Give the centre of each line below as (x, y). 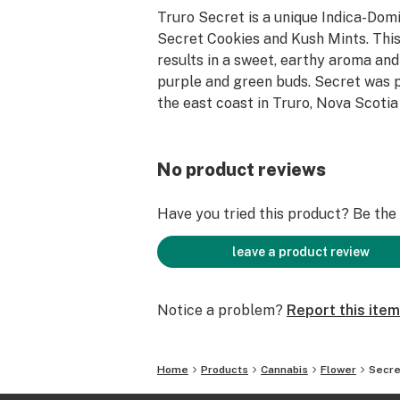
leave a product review (301, 252)
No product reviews (242, 170)
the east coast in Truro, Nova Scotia (278, 103)
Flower (338, 370)
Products (225, 370)
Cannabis (284, 370)
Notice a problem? (220, 310)
